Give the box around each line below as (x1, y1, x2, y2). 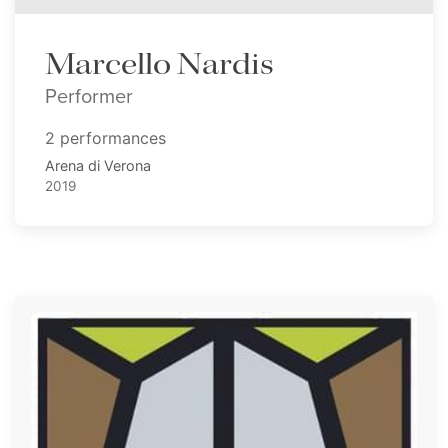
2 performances (45, 128, 166, 149)
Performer (45, 81, 133, 111)
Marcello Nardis (45, 45, 273, 86)
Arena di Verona (45, 157, 151, 175)
